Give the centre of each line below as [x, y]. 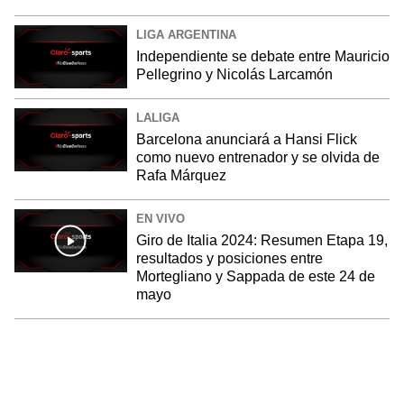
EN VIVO [160, 218]
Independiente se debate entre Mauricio [262, 56]
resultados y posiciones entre [229, 258]
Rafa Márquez [181, 175]
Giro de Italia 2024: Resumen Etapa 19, [262, 240]
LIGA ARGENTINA [186, 34]
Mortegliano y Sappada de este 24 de [255, 276]
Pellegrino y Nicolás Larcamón [234, 74]
